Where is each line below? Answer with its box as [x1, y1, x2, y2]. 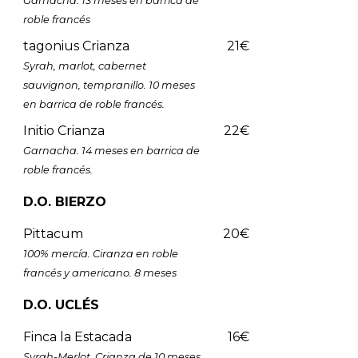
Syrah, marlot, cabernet [22, 59, 146, 72]
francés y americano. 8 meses [22, 266, 177, 279]
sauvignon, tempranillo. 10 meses [22, 78, 195, 91]
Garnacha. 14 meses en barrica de [22, 144, 200, 157]
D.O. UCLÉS [22, 296, 99, 312]
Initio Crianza [22, 122, 105, 138]
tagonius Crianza [22, 38, 129, 54]
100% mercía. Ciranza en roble [22, 247, 178, 260]
